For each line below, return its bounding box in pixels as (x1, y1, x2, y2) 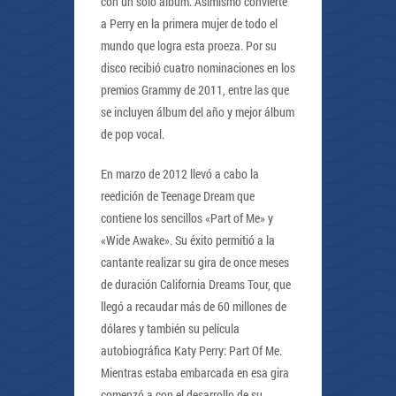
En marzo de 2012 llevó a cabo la (101, 165, 259, 182)
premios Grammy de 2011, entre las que (101, 81, 289, 98)
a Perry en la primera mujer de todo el (101, 15, 278, 32)
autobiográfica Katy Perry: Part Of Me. (101, 342, 282, 359)
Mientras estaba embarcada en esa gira (101, 364, 289, 381)
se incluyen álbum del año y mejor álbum (101, 103, 294, 120)
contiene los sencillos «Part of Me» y (101, 209, 273, 226)
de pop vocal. (101, 126, 164, 142)
